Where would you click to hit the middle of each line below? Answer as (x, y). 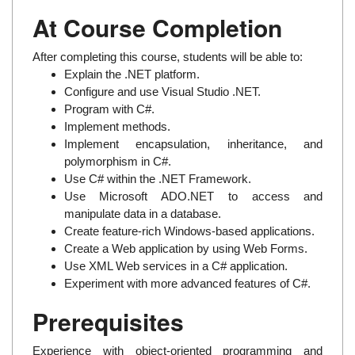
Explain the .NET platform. (132, 74)
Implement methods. (117, 126)
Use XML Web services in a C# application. (176, 265)
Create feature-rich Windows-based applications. (189, 231)
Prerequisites (108, 321)
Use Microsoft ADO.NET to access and (193, 196)
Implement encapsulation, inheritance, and (193, 143)
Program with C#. (109, 109)
